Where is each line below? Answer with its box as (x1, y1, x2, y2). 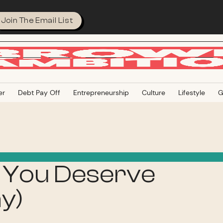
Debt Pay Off (17, 88, 60, 98)
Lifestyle (178, 88, 205, 98)
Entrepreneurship (73, 88, 129, 98)
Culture (141, 88, 165, 98)
